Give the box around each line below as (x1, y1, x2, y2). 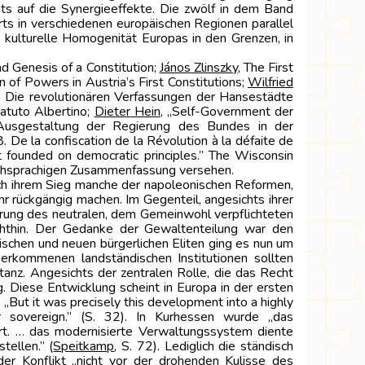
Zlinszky (190, 59, 238, 77)
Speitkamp (53, 337, 115, 355)
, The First (237, 59, 293, 77)
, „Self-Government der (160, 103, 294, 121)
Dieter (94, 103, 130, 121)
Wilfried (248, 73, 294, 91)
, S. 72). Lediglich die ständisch (114, 337, 294, 355)
